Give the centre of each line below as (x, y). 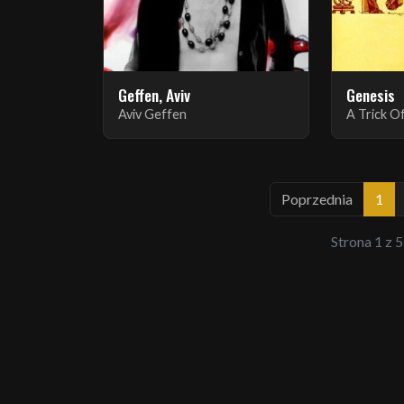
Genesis (371, 94)
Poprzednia (317, 198)
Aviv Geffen (152, 114)
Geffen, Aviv (154, 94)
